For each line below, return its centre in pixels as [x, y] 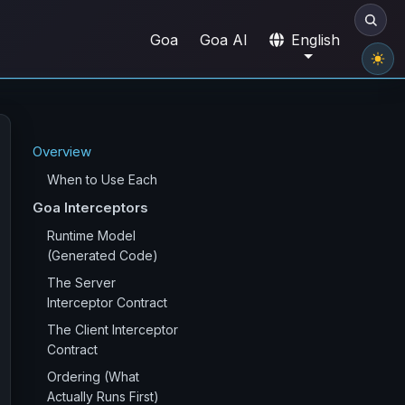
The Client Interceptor [113, 330]
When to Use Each [102, 179]
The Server [81, 283]
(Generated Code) [103, 255]
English [316, 39]
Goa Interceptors [90, 207]
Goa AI [224, 39]
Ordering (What [93, 377]
